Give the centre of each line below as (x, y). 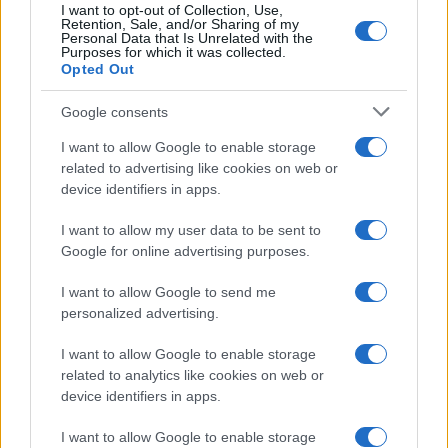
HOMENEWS (69, 425)
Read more (78, 374)
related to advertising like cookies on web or (199, 168)
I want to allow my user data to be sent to (191, 230)
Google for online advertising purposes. (185, 251)
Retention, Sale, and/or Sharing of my (180, 24)
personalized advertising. (140, 313)
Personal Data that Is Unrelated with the (187, 38)
